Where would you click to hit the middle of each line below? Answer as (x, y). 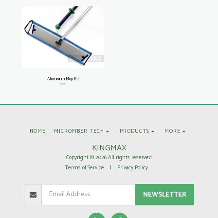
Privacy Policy (132, 168)
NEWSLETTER (164, 195)
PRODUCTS (134, 132)
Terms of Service (84, 168)
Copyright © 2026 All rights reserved (109, 158)
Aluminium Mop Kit (63, 79)
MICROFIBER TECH (79, 132)
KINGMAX (109, 148)
